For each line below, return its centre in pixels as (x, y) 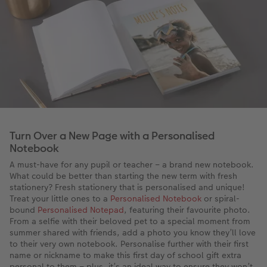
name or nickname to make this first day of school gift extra (125, 255)
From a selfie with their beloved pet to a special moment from (130, 221)
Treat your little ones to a (60, 199)
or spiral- (221, 199)
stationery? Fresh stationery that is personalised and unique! (127, 187)
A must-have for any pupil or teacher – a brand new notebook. (132, 165)
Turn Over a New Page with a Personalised (112, 136)
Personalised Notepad (81, 210)
